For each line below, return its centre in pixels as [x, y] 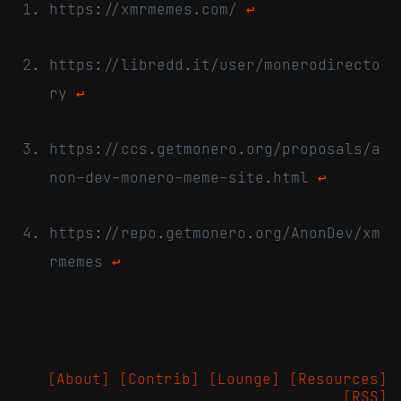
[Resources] [338, 379]
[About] [79, 379]
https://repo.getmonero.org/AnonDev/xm [215, 233]
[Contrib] [159, 379]
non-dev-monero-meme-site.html [183, 178]
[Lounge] [244, 379]
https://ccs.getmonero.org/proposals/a [215, 149]
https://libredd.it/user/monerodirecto [215, 65]
